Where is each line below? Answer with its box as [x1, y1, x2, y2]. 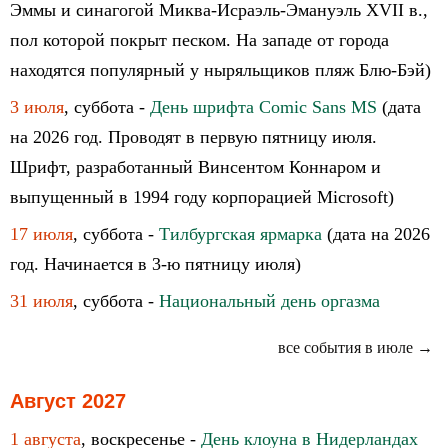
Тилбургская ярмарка [159, 224, 322, 244]
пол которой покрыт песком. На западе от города [10, 30, 389, 50]
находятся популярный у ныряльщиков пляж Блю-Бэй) [10, 60, 431, 80]
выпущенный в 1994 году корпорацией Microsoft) [10, 187, 394, 207]
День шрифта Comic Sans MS [150, 97, 377, 117]
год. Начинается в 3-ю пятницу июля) [10, 254, 301, 274]
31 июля [10, 291, 73, 311]
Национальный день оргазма [159, 291, 380, 311]
